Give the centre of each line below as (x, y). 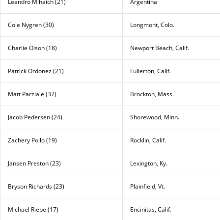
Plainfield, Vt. (148, 186)
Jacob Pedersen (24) (35, 117)
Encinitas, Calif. (151, 209)
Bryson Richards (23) (36, 186)
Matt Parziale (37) (32, 94)
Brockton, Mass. (152, 94)
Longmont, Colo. (152, 25)
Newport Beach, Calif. (160, 48)
